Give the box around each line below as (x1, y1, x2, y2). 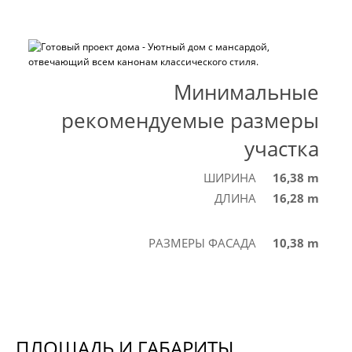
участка (244, 134, 319, 163)
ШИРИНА (203, 169, 256, 185)
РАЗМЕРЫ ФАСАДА (148, 234, 256, 251)
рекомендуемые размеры (61, 105, 319, 134)
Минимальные (174, 77, 319, 106)
